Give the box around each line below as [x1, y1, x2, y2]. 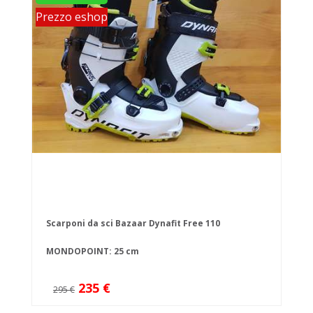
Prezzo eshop [36, 9, 108, 25]
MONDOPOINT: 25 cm [46, 245, 139, 258]
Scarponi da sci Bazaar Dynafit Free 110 [46, 217, 220, 230]
